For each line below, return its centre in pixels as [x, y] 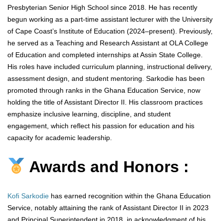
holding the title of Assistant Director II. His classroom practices [105, 102]
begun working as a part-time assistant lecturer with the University [110, 19]
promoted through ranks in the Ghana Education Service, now [104, 91]
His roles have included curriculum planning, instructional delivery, [110, 67]
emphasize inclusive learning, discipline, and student [89, 114]
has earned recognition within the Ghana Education [130, 196]
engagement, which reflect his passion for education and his [101, 126]
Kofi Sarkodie [28, 196]
